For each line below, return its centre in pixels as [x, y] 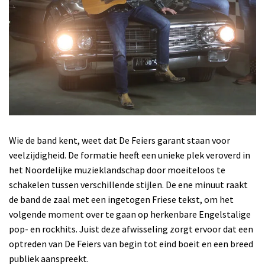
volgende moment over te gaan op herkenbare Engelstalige [130, 214]
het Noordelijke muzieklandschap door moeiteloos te [117, 169]
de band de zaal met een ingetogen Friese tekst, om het [121, 199]
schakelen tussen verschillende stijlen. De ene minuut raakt [128, 184]
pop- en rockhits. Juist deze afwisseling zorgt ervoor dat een [131, 229]
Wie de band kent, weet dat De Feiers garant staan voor [119, 140]
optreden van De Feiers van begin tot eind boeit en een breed [131, 243]
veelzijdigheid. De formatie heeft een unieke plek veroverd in [130, 155]
